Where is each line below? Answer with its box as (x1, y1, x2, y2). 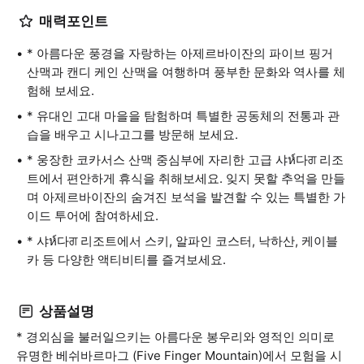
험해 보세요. (27, 83, 94, 98)
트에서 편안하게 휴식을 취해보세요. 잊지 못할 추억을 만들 (27, 171, 345, 186)
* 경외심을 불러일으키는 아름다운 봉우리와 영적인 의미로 (16, 329, 335, 344)
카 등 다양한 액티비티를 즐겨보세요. (27, 252, 226, 267)
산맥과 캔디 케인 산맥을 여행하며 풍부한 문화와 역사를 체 (27, 64, 345, 80)
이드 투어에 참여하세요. (27, 208, 158, 223)
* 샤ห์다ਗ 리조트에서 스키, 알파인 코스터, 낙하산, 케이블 (27, 233, 338, 249)
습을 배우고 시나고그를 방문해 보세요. (27, 127, 238, 142)
